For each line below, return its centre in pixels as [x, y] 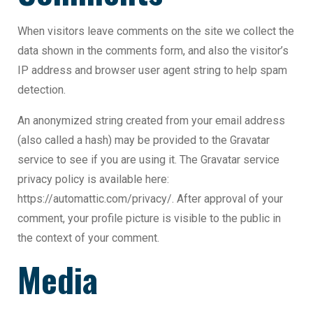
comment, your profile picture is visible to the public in [149, 219]
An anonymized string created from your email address [151, 121]
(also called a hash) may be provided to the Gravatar [144, 140]
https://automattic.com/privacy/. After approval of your [150, 199]
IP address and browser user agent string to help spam [152, 71]
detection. [42, 90]
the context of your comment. [88, 238]
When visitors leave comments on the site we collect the [156, 31]
